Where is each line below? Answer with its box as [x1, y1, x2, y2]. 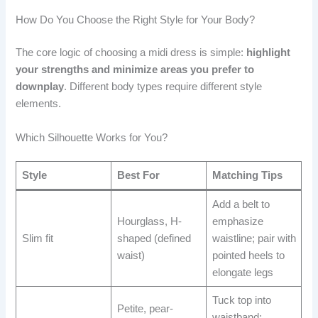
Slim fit [21, 233, 53, 245]
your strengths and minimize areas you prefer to [16, 64, 255, 76]
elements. [16, 98, 62, 110]
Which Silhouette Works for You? [16, 131, 168, 143]
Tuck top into [212, 295, 271, 307]
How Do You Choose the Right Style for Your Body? [16, 14, 256, 26]
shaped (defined [116, 233, 191, 245]
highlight [246, 47, 291, 59]
